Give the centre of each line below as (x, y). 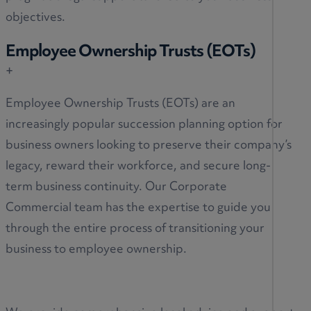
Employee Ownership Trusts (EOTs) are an (120, 104)
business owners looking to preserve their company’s (149, 146)
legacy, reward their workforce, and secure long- (138, 167)
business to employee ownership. (96, 250)
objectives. (35, 18)
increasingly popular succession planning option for (144, 125)
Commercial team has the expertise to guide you (138, 209)
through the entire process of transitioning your (135, 229)
